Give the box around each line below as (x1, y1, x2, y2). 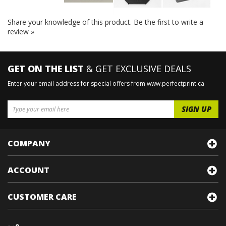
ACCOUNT (8, 164, 49, 176)
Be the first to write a (134, 17, 203, 27)
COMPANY (8, 138, 50, 149)
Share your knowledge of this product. (8, 17, 134, 27)
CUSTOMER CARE (8, 191, 77, 202)
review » (8, 27, 34, 36)
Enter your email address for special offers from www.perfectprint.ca (8, 79, 204, 88)
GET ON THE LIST (8, 63, 84, 75)
